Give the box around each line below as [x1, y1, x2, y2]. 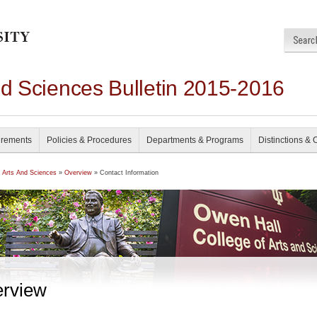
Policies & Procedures [47, 135, 132, 145]
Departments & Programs [146, 135, 243, 145]
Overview [64, 169, 92, 176]
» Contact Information [92, 169, 158, 176]
